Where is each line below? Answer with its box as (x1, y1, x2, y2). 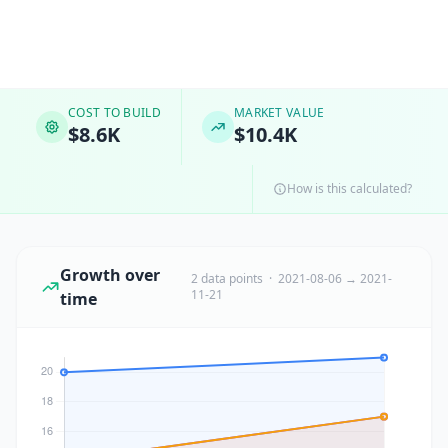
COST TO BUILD (68, 104, 161, 121)
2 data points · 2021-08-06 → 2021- (190, 270, 392, 287)
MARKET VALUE (233, 104, 325, 121)
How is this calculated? (287, 180, 412, 197)
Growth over (59, 264, 160, 286)
